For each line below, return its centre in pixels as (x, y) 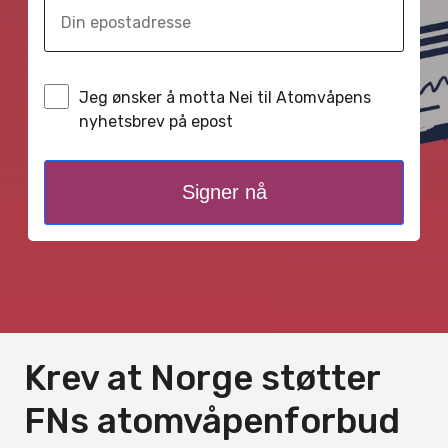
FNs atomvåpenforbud (212, 421)
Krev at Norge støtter (202, 378)
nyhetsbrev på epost (156, 121)
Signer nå (224, 192)
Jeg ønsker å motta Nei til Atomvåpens (225, 97)
